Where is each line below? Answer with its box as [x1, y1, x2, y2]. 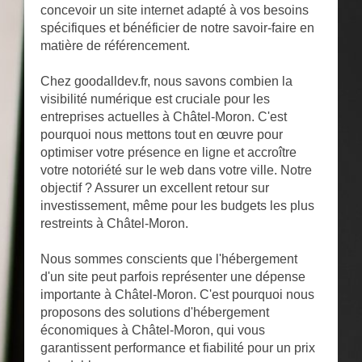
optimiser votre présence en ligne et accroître [40, 145, 297, 160]
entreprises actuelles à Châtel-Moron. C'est [40, 110, 287, 124]
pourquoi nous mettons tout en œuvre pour [40, 128, 283, 142]
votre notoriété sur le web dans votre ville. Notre [40, 163, 312, 178]
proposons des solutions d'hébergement [40, 305, 269, 320]
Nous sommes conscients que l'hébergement [40, 252, 297, 267]
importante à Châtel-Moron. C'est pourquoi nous [40, 288, 314, 302]
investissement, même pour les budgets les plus [40, 199, 314, 213]
